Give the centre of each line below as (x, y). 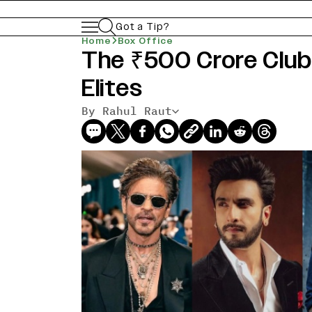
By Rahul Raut (127, 111)
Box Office (145, 41)
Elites (112, 88)
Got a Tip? (143, 26)
